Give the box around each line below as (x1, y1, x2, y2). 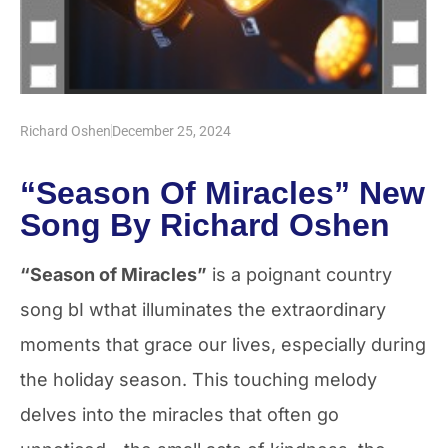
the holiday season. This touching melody (20, 368, 377, 390)
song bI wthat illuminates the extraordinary (20, 298, 386, 320)
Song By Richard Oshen (20, 206, 390, 243)
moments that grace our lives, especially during (20, 333, 426, 355)
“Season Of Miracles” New (20, 174, 425, 211)
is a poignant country (207, 263, 392, 285)
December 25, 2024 (112, 122, 231, 139)
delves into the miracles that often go (20, 403, 339, 425)
